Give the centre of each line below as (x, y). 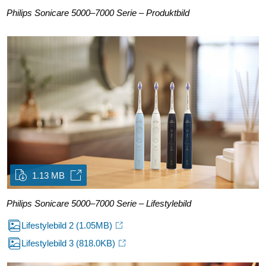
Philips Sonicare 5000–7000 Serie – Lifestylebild (99, 203)
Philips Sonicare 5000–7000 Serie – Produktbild (98, 12)
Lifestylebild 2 (49, 225)
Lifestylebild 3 (49, 243)
